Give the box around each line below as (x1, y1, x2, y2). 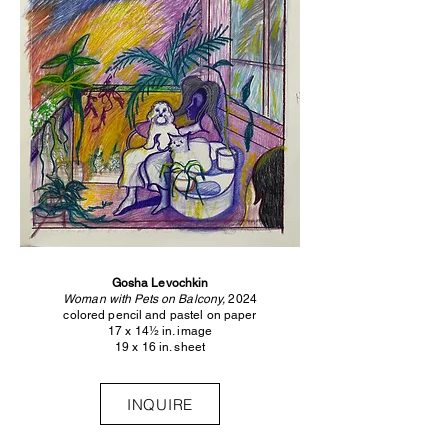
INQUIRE (126, 394, 194, 414)
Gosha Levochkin (111, 276, 209, 290)
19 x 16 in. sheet (114, 340, 206, 354)
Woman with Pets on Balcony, (63, 292, 226, 306)
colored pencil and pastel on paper (63, 308, 257, 322)
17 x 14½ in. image (107, 324, 213, 338)
